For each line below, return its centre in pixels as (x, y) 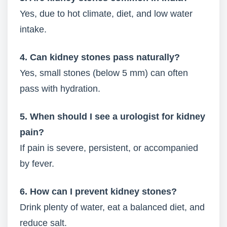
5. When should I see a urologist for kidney (112, 117)
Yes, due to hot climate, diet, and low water (106, 14)
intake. (33, 29)
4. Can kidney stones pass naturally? (100, 57)
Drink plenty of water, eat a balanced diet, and (112, 207)
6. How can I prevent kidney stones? (98, 192)
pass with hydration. (60, 89)
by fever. (37, 164)
